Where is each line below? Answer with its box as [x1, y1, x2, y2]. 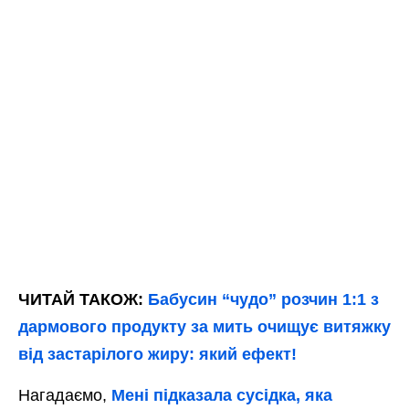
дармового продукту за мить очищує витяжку [18, 318, 391, 337]
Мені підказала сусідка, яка [111, 386, 332, 405]
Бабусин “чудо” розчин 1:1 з [148, 290, 379, 309]
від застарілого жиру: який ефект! [18, 345, 297, 364]
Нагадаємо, [18, 386, 111, 405]
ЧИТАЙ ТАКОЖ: [18, 290, 148, 309]
